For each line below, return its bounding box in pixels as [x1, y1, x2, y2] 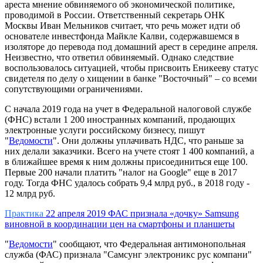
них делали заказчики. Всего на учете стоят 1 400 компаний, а [5, 146, 254, 157]
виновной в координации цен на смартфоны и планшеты [5, 219, 235, 230]
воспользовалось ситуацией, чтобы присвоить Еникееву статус [5, 63, 258, 73]
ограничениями [77, 84, 140, 95]
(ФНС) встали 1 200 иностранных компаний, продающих [5, 114, 235, 125]
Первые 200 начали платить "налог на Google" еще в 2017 [5, 167, 237, 178]
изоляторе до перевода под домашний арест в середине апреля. [5, 42, 258, 52]
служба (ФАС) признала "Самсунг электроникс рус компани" [5, 249, 252, 260]
